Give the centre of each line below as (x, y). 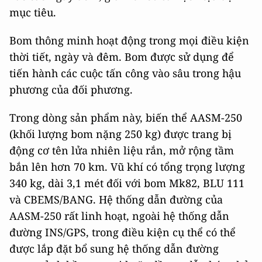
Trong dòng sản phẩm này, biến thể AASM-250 (126, 117)
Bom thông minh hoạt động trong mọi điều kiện (129, 40)
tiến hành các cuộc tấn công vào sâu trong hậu (125, 73)
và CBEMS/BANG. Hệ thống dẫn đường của (116, 199)
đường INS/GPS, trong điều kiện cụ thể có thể (123, 232)
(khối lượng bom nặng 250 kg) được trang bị (120, 134)
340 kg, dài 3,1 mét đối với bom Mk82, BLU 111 (127, 183)
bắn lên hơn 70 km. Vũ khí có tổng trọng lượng (127, 166)
